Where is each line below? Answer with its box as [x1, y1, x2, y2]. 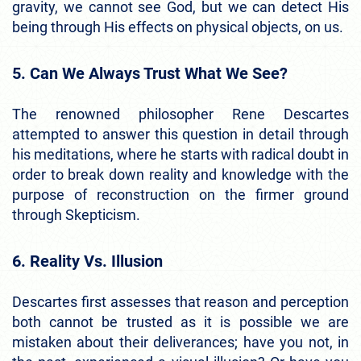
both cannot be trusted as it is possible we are [12, 313, 349, 331]
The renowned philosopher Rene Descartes [12, 106, 349, 123]
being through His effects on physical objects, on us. [12, 19, 343, 36]
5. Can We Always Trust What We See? [12, 64, 288, 84]
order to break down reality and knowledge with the [12, 166, 349, 184]
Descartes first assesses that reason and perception [12, 293, 349, 311]
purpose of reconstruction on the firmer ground [12, 186, 349, 204]
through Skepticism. [12, 206, 140, 224]
